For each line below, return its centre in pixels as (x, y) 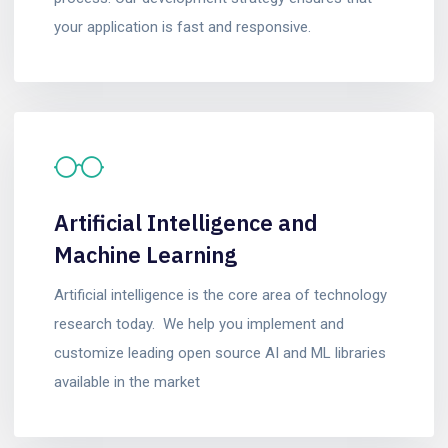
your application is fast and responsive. (182, 27)
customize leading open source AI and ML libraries (220, 353)
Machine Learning (145, 254)
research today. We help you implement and (199, 324)
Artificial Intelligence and (186, 222)
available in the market (127, 382)
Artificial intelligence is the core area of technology (220, 295)
